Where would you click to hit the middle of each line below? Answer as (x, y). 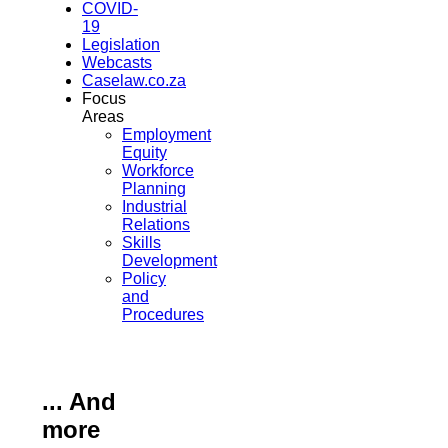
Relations (156, 224)
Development (169, 260)
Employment (166, 134)
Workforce (158, 170)
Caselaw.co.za (134, 80)
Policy (144, 278)
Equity (144, 152)
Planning (154, 188)
